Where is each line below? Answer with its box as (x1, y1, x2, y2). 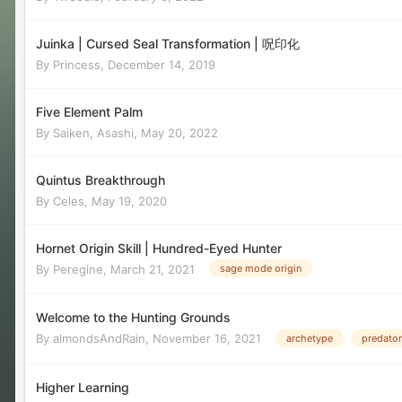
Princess (53, 57, 100, 72)
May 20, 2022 (141, 125, 218, 140)
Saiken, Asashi (53, 125, 134, 140)
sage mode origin (220, 262, 301, 275)
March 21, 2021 (110, 261, 195, 276)
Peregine (53, 261, 103, 276)
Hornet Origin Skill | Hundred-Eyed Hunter (36, 240, 282, 256)
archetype (286, 331, 333, 345)
